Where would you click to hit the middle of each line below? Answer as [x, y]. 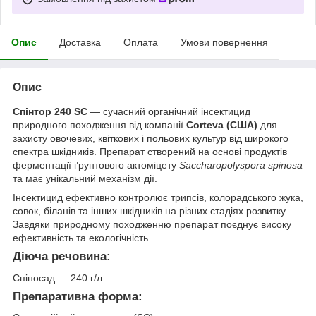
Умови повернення [224, 42]
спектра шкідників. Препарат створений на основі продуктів [150, 151]
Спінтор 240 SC [50, 111]
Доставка [80, 42]
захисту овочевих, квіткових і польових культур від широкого [151, 138]
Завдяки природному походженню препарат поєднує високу [152, 224]
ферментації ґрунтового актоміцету [96, 165]
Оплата [141, 42]
